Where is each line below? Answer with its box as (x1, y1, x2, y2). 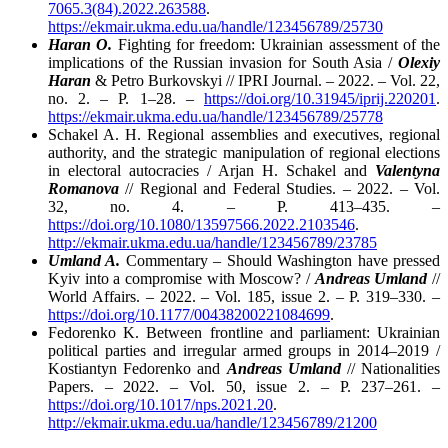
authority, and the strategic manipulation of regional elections (48, 143, 440, 161)
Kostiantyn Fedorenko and (48, 359, 227, 377)
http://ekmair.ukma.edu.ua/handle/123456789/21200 (48, 413, 377, 431)
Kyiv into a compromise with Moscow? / (48, 269, 315, 287)
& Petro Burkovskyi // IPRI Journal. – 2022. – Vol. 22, (91, 71, 440, 89)
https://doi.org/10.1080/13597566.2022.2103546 (48, 215, 355, 233)
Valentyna (375, 161, 440, 179)
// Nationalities (340, 359, 441, 377)
